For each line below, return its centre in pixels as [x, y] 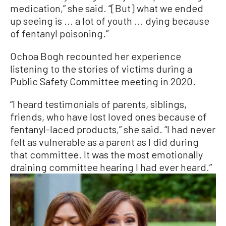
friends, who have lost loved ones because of [108, 116]
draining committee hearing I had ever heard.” [111, 167]
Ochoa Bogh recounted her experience [96, 56]
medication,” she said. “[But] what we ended [107, 8]
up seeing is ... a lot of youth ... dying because [110, 20]
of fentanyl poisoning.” [59, 33]
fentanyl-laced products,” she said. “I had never [113, 129]
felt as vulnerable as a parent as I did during [104, 142]
